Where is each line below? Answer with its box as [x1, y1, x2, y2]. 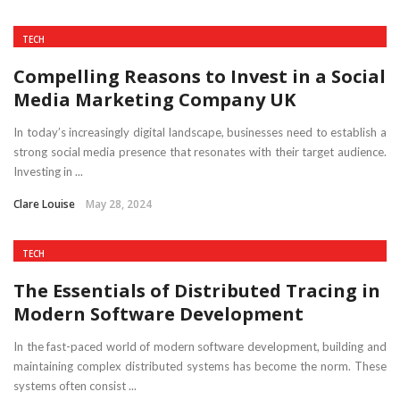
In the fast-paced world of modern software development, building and [13, 338, 387, 354]
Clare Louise [13, 196, 75, 212]
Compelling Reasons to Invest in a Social [13, 63, 386, 88]
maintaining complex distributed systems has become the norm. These [13, 358, 387, 373]
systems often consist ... [13, 378, 137, 393]
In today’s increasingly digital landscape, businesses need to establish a [13, 124, 387, 139]
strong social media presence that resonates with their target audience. [13, 144, 387, 159]
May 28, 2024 [86, 196, 152, 212]
